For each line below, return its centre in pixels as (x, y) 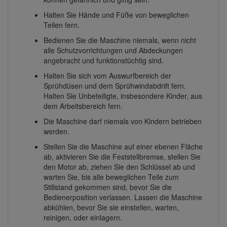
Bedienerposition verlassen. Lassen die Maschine (123, 197)
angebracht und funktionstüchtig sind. (104, 61)
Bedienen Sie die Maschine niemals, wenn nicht (120, 40)
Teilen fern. (62, 25)
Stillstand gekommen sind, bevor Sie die (108, 187)
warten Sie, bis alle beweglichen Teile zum (111, 177)
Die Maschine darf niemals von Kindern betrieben (123, 121)
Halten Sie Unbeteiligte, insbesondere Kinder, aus (123, 96)
